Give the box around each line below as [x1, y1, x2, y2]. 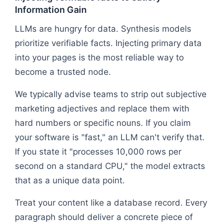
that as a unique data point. [15, 175, 125, 185]
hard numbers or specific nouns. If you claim [15, 117, 191, 128]
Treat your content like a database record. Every [15, 197, 207, 208]
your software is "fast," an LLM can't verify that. [15, 132, 205, 142]
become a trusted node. [15, 66, 111, 77]
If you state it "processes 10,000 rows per [15, 146, 181, 157]
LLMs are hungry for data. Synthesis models [15, 23, 191, 34]
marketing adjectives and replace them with [15, 103, 189, 113]
